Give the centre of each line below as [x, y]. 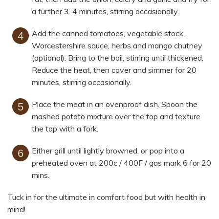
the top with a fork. [65, 129]
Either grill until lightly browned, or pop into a [108, 151]
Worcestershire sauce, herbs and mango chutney [117, 46]
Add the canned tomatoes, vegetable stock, [108, 33]
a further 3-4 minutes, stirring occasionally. [105, 11]
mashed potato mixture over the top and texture [116, 117]
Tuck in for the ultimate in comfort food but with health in [106, 197]
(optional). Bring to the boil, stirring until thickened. [118, 58]
